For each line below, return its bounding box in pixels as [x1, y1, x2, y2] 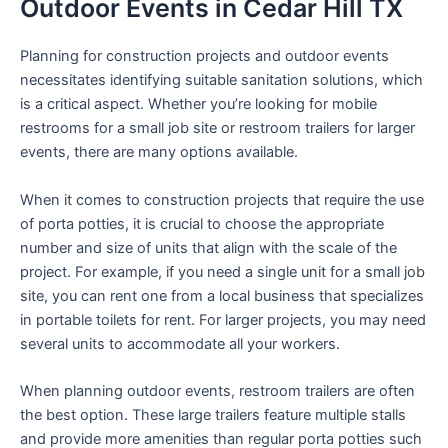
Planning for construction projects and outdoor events [20, 47, 389, 66]
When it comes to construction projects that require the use [20, 190, 424, 209]
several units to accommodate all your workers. [20, 334, 340, 353]
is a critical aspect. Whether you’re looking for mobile [20, 95, 377, 114]
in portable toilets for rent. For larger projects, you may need [20, 310, 426, 329]
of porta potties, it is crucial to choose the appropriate [20, 214, 384, 233]
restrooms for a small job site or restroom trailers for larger [20, 119, 415, 138]
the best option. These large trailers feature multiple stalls [20, 406, 406, 425]
